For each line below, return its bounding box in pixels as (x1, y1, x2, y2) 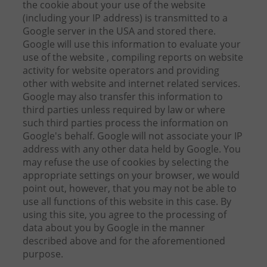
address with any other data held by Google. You (22, 142, 241, 156)
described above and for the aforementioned (22, 234, 225, 248)
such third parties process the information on (22, 116, 228, 130)
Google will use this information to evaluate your (22, 38, 241, 51)
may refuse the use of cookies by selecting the (22, 156, 229, 169)
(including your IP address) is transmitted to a (22, 11, 228, 25)
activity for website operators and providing (22, 64, 219, 77)
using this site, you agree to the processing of (22, 208, 226, 222)
